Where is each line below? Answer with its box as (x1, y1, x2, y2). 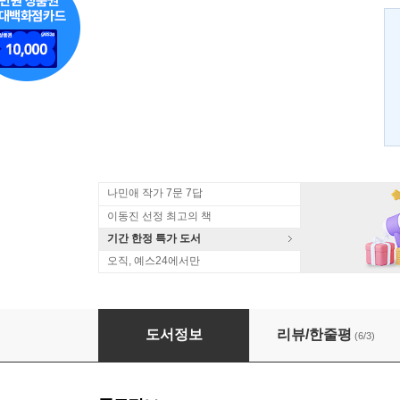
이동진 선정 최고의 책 (107, 210, 212, 222)
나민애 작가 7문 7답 (107, 187, 203, 199)
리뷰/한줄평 (277, 327, 352, 342)
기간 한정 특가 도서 (107, 232, 201, 245)
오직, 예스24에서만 (107, 254, 200, 267)
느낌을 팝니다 (98, 319, 187, 334)
